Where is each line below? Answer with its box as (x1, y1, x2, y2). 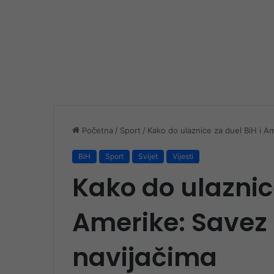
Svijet (138, 151, 158, 161)
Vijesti (172, 151, 193, 161)
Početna (80, 125, 113, 135)
